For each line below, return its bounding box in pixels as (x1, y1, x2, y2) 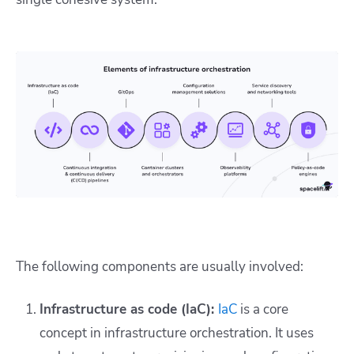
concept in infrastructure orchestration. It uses (40, 324, 314, 343)
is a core (237, 300, 288, 319)
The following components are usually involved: (16, 258, 303, 277)
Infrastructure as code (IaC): (40, 300, 218, 319)
